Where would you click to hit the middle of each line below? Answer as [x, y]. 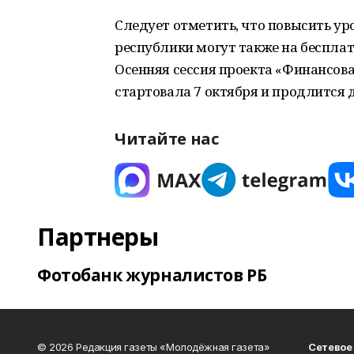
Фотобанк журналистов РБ [152, 275]
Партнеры [98, 237]
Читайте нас [167, 139]
